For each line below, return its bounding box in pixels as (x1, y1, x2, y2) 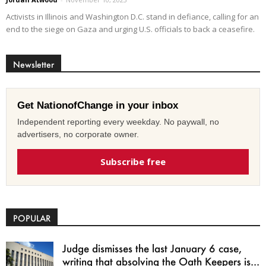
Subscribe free (100, 156, 166, 168)
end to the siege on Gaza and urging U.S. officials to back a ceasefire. (6, 24, 255, 35)
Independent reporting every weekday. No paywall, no (17, 117, 219, 127)
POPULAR (13, 213, 50, 224)
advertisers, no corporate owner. (17, 129, 139, 140)
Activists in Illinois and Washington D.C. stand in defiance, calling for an (6, 11, 259, 23)
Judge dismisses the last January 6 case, (62, 242, 242, 255)
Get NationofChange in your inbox (17, 100, 178, 112)
